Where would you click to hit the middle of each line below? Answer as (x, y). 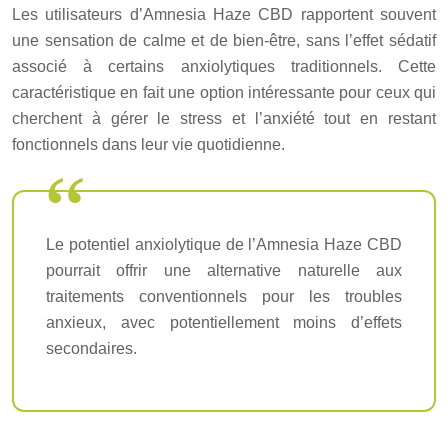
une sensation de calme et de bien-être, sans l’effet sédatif (224, 41)
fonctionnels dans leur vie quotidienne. (148, 145)
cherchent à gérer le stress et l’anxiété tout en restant (224, 119)
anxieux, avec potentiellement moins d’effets (224, 323)
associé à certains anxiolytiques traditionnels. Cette (224, 67)
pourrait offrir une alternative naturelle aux (224, 271)
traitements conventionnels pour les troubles (224, 297)
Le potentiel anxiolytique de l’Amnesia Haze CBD (224, 245)
